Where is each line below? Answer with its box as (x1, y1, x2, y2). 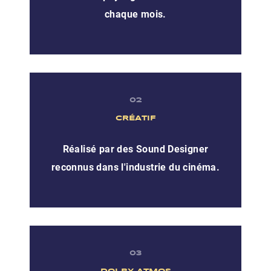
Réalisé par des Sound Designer (62, 143, 209, 155)
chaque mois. (105, 8, 166, 20)
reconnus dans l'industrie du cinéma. (51, 161, 220, 173)
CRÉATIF (115, 114, 156, 122)
